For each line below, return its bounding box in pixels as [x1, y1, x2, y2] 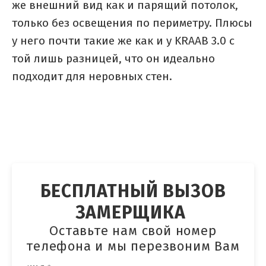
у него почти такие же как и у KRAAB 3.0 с [12, 35, 235, 47]
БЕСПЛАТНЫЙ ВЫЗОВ [40, 182, 226, 201]
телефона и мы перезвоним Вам [26, 240, 240, 254]
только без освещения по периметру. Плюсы [12, 17, 252, 29]
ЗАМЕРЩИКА [75, 204, 191, 222]
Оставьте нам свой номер [49, 224, 217, 238]
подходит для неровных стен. [12, 71, 172, 83]
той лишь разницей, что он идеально [12, 53, 215, 65]
